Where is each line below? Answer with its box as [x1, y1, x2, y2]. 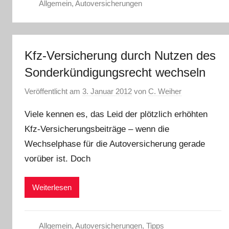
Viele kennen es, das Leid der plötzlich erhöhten [25, 109, 208, 119]
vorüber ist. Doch [25, 153, 90, 164]
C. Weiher [148, 86, 181, 96]
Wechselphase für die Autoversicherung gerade [25, 139, 205, 149]
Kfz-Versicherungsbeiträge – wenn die [25, 124, 169, 134]
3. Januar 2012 [82, 86, 132, 96]
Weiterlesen [32, 182, 72, 192]
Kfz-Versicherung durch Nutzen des [25, 49, 216, 63]
